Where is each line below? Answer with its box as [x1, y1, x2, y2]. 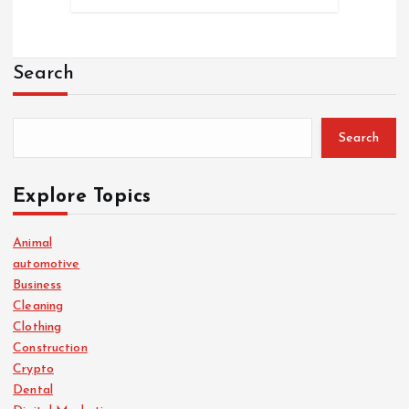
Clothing [13, 320, 62, 335]
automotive [13, 257, 80, 272]
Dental [13, 383, 53, 398]
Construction [13, 341, 88, 356]
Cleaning [13, 299, 64, 314]
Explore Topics [13, 187, 152, 207]
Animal [13, 236, 52, 251]
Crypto [13, 362, 54, 377]
